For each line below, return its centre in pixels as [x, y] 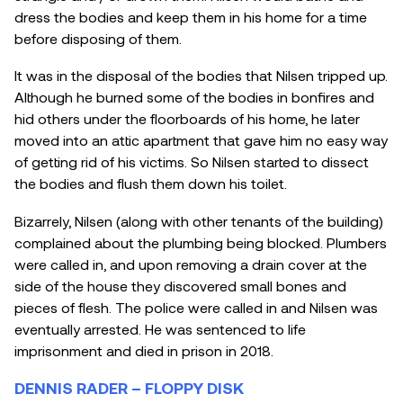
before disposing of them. [98, 38]
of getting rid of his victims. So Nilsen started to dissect [192, 162]
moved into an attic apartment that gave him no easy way [201, 140]
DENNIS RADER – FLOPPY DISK [129, 387]
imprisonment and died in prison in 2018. [144, 350]
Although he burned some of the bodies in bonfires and [194, 97]
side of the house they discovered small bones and [180, 285]
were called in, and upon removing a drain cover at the [191, 264]
